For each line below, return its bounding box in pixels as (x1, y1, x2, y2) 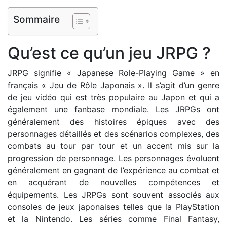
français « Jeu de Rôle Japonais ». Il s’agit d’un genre (8, 80, 219, 90)
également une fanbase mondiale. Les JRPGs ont (8, 104, 219, 115)
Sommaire (13, 13, 60, 26)
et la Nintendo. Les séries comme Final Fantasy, (8, 214, 219, 224)
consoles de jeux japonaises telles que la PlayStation (8, 202, 219, 212)
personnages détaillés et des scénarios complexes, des (8, 129, 219, 139)
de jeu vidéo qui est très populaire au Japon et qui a (8, 92, 219, 102)
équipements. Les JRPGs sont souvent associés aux (8, 190, 219, 200)
